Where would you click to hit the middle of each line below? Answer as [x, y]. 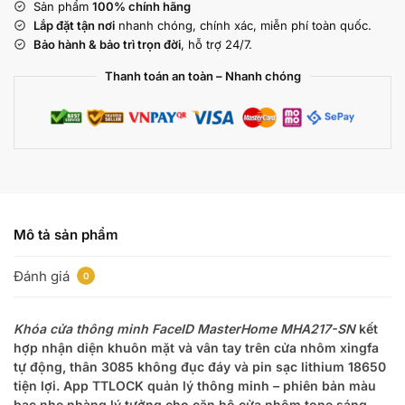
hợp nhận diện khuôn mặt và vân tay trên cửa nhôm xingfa [196, 347]
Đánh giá [43, 276]
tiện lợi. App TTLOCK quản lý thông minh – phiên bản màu [195, 385]
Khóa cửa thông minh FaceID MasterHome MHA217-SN [184, 328]
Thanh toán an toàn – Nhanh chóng [202, 75]
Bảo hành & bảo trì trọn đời [107, 44]
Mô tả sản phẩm [66, 235]
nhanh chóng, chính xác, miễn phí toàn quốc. [243, 25]
